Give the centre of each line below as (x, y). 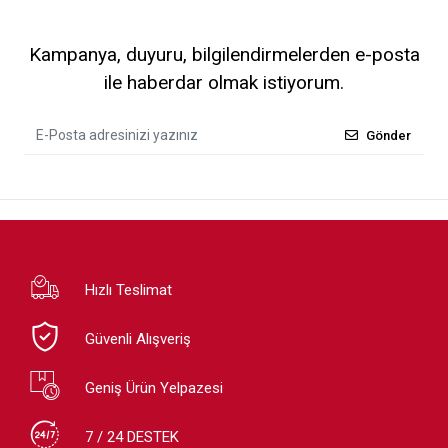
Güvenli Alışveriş (137, 338)
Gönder (388, 135)
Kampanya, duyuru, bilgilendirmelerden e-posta (224, 55)
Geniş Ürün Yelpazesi (153, 387)
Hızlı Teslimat (128, 289)
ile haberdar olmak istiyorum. (224, 83)
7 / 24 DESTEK (131, 436)
